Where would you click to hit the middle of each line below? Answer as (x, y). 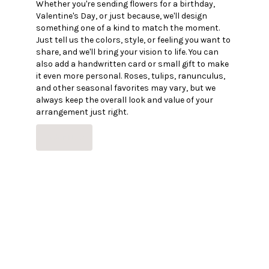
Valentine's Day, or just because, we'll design (122, 16)
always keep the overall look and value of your (125, 100)
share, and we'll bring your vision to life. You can (127, 52)
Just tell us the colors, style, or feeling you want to (133, 40)
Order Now (64, 137)
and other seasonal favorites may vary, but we (126, 88)
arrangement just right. (82, 112)
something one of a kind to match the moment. (128, 28)
